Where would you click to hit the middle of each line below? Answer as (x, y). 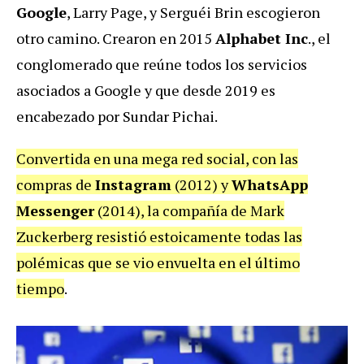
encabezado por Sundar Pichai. (117, 117)
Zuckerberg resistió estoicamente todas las (159, 237)
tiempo (40, 289)
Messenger (55, 211)
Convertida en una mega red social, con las (157, 159)
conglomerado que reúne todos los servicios (162, 65)
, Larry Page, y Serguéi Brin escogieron (193, 13)
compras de (56, 185)
